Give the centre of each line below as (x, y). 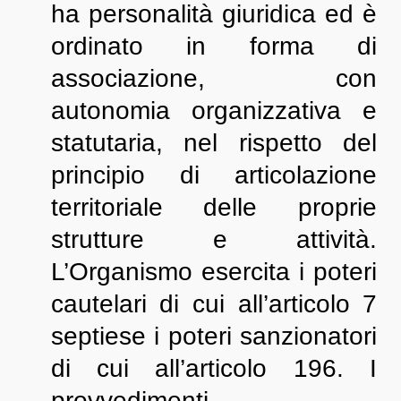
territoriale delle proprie (214, 207)
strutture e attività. (214, 239)
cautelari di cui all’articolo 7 (214, 304)
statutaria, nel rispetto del (214, 143)
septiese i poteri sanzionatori (214, 336)
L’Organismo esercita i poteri (214, 272)
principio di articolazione (214, 175)
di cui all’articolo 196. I (214, 368)
